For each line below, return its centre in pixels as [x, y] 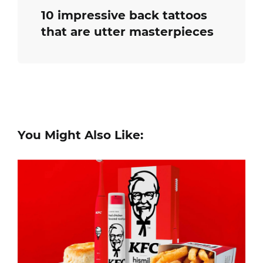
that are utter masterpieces [127, 32]
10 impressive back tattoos [124, 15]
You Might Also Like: [80, 135]
